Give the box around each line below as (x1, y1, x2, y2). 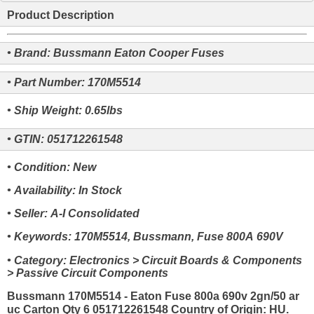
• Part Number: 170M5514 (7, 76, 141, 89)
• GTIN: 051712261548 (7, 132, 123, 145)
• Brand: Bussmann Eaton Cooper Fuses (7, 47, 224, 60)
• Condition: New (7, 161, 96, 173)
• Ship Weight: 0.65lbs (7, 104, 123, 117)
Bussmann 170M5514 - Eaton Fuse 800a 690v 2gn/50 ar (7, 289, 299, 302)
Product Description (7, 9, 114, 22)
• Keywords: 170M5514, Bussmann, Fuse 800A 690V (7, 231, 283, 243)
